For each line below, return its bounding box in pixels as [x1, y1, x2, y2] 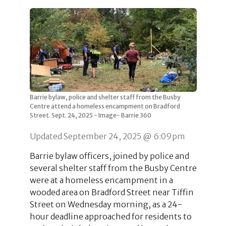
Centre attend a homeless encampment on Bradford [29, 102, 180, 110]
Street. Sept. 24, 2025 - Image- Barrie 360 [29, 111, 151, 119]
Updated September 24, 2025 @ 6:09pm [29, 131, 185, 141]
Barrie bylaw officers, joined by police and [29, 150, 189, 161]
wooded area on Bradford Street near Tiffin [29, 187, 194, 197]
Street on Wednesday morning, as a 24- [29, 199, 182, 209]
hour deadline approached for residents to [29, 211, 192, 221]
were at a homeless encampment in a [29, 175, 173, 185]
